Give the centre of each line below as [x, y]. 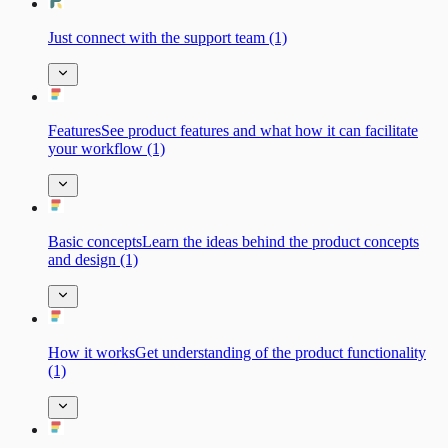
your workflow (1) [106, 148]
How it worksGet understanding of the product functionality [237, 352]
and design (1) [93, 259]
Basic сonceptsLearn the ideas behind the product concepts [233, 241]
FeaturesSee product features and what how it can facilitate [233, 130]
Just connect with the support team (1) [167, 37]
